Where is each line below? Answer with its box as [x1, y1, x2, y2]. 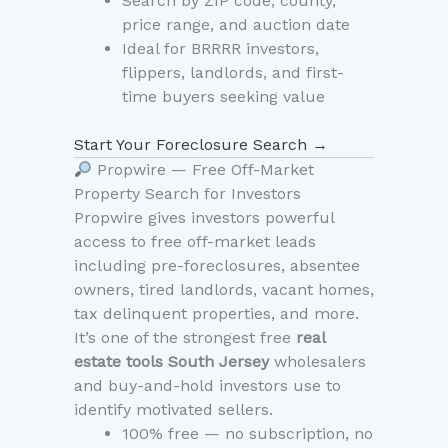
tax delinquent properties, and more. [74, 304, 359, 324]
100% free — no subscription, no [122, 424, 373, 444]
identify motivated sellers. [74, 400, 273, 420]
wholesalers [269, 352, 366, 372]
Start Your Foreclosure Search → [74, 135, 328, 155]
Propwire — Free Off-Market [92, 160, 315, 180]
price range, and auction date [122, 15, 350, 35]
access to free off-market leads [74, 232, 316, 252]
